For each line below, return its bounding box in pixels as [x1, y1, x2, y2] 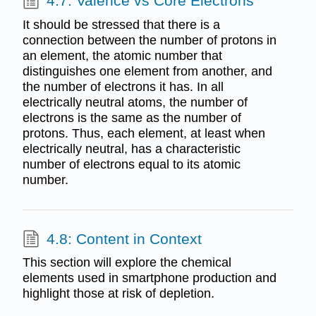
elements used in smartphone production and [22, 271, 276, 286]
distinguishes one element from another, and [22, 63, 272, 78]
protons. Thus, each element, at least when [22, 126, 265, 140]
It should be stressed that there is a [22, 17, 220, 32]
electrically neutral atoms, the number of [22, 95, 248, 109]
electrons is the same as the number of [22, 110, 241, 125]
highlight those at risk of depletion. [22, 286, 214, 301]
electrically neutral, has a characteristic [22, 141, 241, 156]
